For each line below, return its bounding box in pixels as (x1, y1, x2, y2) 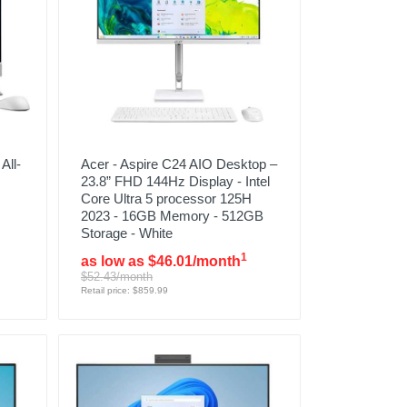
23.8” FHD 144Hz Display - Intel (80, 174, 270, 189)
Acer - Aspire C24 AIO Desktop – (80, 156, 277, 172)
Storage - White (80, 225, 173, 241)
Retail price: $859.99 (80, 285, 168, 295)
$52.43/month (80, 270, 153, 283)
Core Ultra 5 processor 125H (80, 191, 252, 206)
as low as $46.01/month (80, 253, 241, 269)
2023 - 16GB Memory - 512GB (80, 208, 263, 223)
